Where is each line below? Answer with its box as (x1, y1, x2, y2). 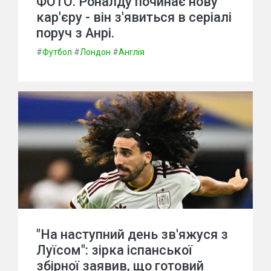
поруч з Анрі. (36, 25, 114, 41)
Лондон (80, 47, 111, 57)
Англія (119, 47, 145, 57)
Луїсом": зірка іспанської (36, 243, 192, 258)
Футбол (42, 47, 72, 57)
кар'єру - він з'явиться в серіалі (36, 10, 232, 25)
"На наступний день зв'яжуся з (36, 227, 228, 242)
